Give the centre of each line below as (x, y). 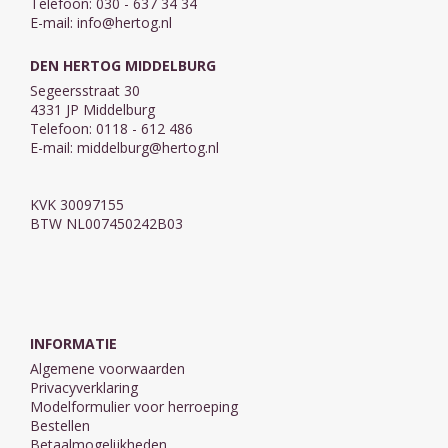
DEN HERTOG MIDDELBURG (123, 66)
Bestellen (60, 426)
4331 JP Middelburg (92, 110)
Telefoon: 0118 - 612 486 (111, 129)
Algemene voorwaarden (107, 369)
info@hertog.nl (124, 23)
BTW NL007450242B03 (106, 224)
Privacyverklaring (84, 388)
